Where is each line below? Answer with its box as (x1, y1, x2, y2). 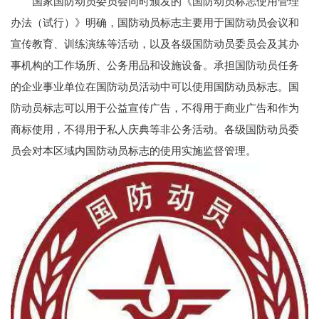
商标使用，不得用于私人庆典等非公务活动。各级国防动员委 (11, 124, 299, 135)
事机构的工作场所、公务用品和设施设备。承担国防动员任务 (11, 60, 299, 71)
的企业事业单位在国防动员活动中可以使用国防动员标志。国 (11, 81, 299, 93)
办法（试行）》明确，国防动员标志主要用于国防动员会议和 (11, 17, 299, 28)
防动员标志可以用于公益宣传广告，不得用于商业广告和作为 (11, 103, 299, 114)
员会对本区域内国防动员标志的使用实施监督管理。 (11, 145, 256, 157)
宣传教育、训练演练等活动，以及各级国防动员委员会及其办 (11, 38, 299, 50)
